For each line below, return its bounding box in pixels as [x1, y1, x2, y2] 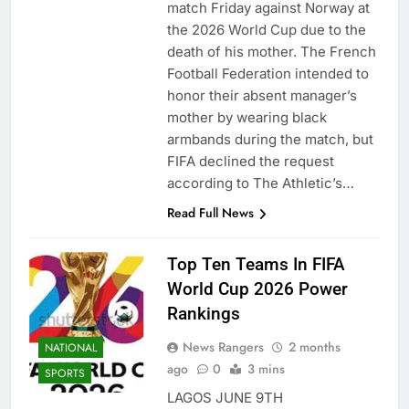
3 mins [246, 360, 285, 379]
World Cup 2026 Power [166, 278, 348, 300]
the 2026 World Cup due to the [166, 21, 366, 39]
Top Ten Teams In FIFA [166, 254, 345, 276]
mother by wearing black [166, 109, 327, 127]
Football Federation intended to [166, 65, 369, 83]
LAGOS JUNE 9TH [166, 389, 283, 407]
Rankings [166, 303, 240, 325]
